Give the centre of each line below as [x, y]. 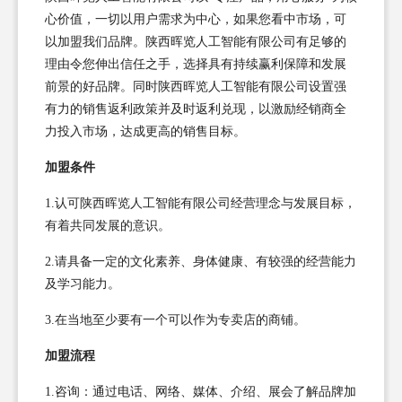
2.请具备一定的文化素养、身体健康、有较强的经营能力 [201, 261]
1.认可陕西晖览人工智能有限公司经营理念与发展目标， [201, 203]
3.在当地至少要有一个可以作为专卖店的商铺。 [175, 319]
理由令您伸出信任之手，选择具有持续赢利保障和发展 [196, 64]
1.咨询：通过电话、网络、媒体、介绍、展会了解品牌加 [201, 391]
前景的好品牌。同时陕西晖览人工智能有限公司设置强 [196, 86]
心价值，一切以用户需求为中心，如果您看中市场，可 [196, 19]
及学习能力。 [83, 284]
